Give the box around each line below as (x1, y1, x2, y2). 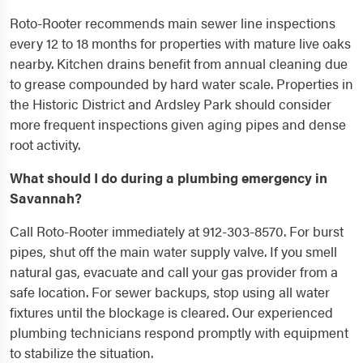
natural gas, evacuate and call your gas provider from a (10, 262, 338, 282)
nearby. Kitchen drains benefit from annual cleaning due (10, 53, 348, 74)
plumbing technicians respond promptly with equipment (10, 322, 348, 343)
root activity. (10, 135, 80, 155)
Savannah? (10, 188, 82, 208)
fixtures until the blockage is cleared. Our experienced (10, 302, 333, 322)
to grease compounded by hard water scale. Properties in (10, 74, 353, 94)
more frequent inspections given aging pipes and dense (10, 114, 346, 135)
